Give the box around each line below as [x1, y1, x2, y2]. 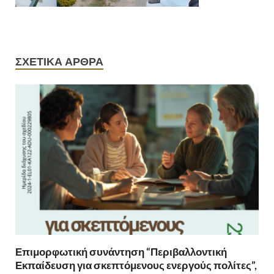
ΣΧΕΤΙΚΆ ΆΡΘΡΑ [15, 55, 103, 68]
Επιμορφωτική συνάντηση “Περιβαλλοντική [15, 245, 227, 258]
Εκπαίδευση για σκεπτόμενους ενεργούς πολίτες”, [15, 258, 257, 272]
